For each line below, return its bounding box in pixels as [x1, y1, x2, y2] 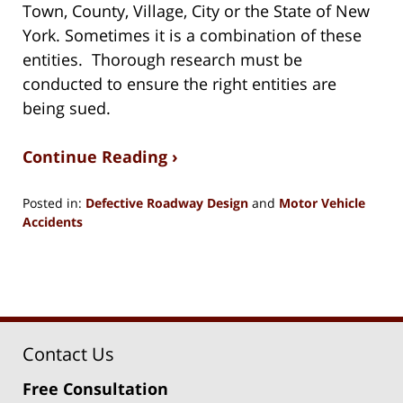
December [22, 249, 84, 267]
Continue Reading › [22, 145, 178, 167]
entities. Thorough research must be [22, 48, 302, 70]
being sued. [22, 96, 111, 119]
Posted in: [22, 193, 82, 211]
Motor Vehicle [279, 193, 365, 211]
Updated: [22, 230, 77, 248]
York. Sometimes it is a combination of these [22, 23, 362, 46]
